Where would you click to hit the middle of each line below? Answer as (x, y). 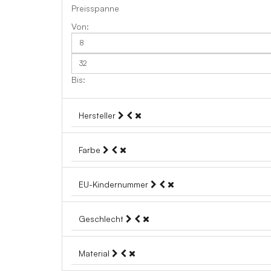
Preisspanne (95, 8)
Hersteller (98, 115)
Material (95, 253)
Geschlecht (102, 219)
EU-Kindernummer (115, 184)
